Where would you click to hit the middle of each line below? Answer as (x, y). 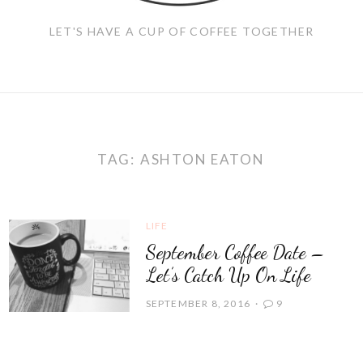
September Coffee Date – (235, 252)
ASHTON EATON (203, 159)
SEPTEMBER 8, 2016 (198, 303)
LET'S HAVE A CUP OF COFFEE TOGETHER (181, 31)
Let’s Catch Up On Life (228, 275)
